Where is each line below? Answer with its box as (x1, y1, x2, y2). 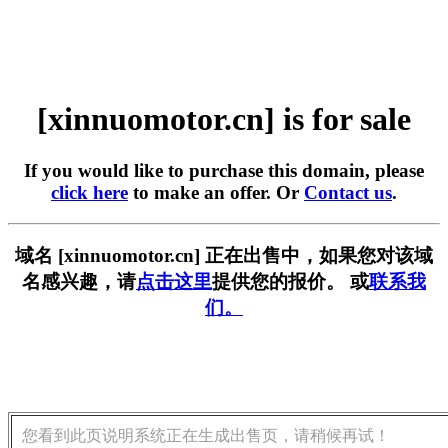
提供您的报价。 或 (212, 271, 369, 293)
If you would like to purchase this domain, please (24, 159, 424, 181)
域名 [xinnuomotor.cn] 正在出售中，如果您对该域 (15, 245, 433, 267)
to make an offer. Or (128, 181, 304, 203)
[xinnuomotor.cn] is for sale (37, 101, 411, 138)
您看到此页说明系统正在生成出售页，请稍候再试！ (22, 427, 390, 445)
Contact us (304, 181, 392, 203)
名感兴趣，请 (22, 271, 136, 293)
